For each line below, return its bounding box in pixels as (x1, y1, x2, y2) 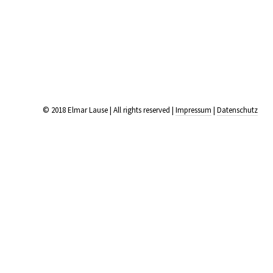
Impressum (175, 105, 211, 115)
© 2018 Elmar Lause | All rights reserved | (43, 105, 175, 115)
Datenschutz (217, 105, 258, 115)
